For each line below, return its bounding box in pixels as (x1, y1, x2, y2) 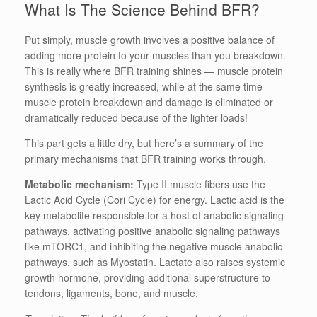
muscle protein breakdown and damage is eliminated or (25, 95, 273, 110)
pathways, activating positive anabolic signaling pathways (25, 224, 280, 238)
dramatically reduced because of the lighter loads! (25, 110, 248, 125)
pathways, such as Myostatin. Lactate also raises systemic (25, 255, 285, 270)
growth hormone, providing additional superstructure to (25, 270, 270, 285)
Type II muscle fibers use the (137, 177, 265, 192)
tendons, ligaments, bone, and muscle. (25, 286, 198, 301)
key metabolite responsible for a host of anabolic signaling (25, 208, 284, 223)
